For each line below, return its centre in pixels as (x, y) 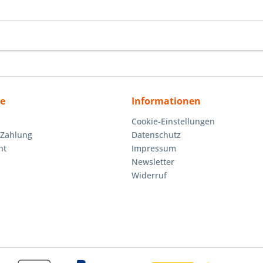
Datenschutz (156, 135)
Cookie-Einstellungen (173, 121)
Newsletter (153, 162)
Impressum (154, 148)
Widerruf (149, 175)
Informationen (166, 101)
